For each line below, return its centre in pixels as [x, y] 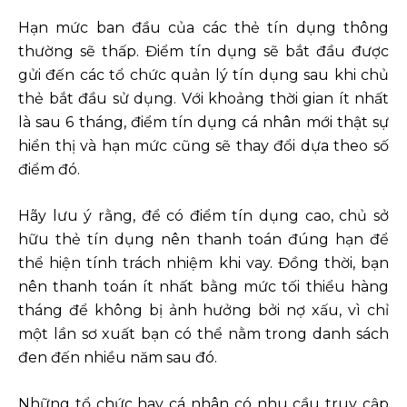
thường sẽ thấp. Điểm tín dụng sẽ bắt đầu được [203, 51]
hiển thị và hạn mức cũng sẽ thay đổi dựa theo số [203, 145]
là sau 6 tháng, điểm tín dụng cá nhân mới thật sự [203, 122]
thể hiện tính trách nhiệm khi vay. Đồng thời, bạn [203, 263]
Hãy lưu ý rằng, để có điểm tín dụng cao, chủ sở [203, 215]
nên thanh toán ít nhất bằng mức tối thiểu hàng [203, 286]
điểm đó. [49, 169]
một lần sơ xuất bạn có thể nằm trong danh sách [203, 333]
